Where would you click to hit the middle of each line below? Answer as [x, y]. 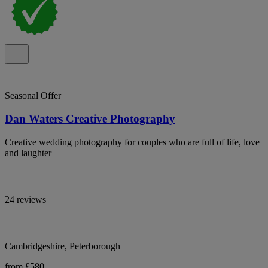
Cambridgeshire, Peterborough [63, 246]
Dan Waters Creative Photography [90, 119]
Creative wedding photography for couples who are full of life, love [132, 142]
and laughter [28, 153]
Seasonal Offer [33, 96]
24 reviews [25, 199]
